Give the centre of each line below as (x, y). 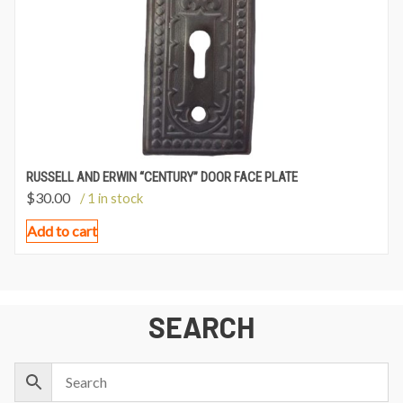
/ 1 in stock (112, 197)
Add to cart (62, 230)
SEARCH (201, 326)
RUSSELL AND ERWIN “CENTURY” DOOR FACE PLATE (162, 177)
